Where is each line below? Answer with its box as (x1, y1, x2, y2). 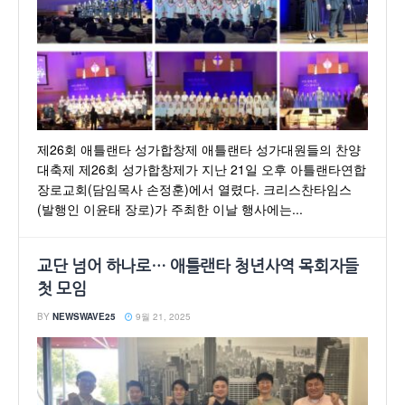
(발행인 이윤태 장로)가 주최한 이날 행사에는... (37, 200, 303, 218)
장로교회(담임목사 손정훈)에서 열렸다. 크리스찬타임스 (37, 180, 352, 198)
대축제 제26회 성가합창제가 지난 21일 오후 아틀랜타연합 (37, 160, 366, 178)
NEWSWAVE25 (52, 310, 116, 323)
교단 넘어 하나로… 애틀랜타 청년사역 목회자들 (37, 259, 359, 275)
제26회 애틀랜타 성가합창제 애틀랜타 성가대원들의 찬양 (37, 140, 361, 158)
